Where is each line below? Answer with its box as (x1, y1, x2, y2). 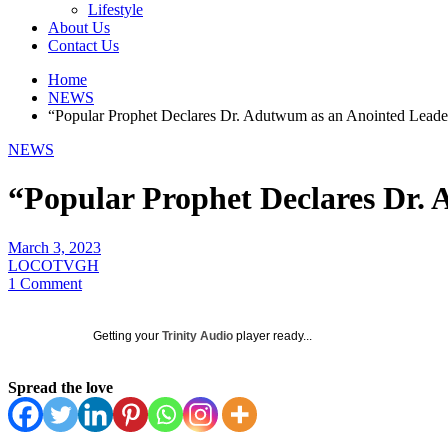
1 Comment (8, 274, 82, 292)
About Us (48, 18, 110, 36)
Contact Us (48, 36, 119, 54)
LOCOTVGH (8, 256, 99, 274)
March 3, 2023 (8, 238, 101, 256)
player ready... (233, 328, 312, 343)
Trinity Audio (162, 328, 233, 343)
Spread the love (8, 378, 113, 396)
